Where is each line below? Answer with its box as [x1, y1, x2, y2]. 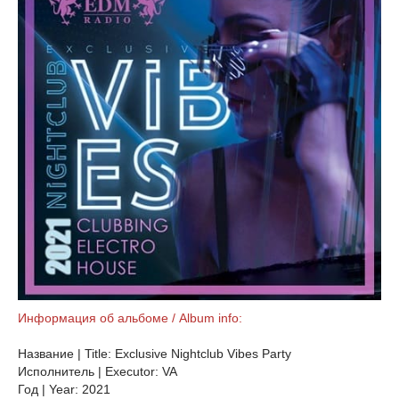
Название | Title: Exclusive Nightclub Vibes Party [18, 346, 291, 361]
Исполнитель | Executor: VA [18, 364, 177, 379]
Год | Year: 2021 [18, 382, 110, 396]
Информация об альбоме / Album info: [18, 311, 242, 325]
